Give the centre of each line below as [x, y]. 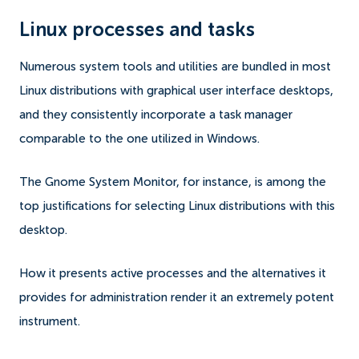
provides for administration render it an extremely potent [177, 297]
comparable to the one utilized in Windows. [141, 139]
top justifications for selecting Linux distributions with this [177, 206]
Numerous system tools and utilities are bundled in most [175, 67]
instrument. [51, 321]
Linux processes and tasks [137, 30]
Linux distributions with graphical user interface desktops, [176, 91]
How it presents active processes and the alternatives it [173, 273]
